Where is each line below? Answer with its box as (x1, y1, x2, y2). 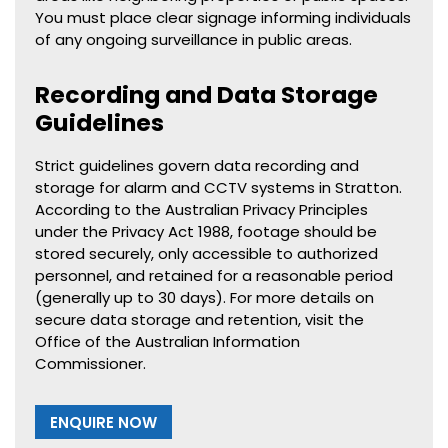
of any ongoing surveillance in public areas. (35, 29, 352, 51)
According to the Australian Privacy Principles (35, 199, 368, 221)
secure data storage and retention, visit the (35, 309, 364, 331)
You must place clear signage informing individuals (35, 7, 411, 29)
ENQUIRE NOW (50, 411, 157, 433)
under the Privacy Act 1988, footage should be (35, 221, 377, 243)
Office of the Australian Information (35, 331, 300, 353)
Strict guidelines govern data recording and (35, 155, 359, 177)
